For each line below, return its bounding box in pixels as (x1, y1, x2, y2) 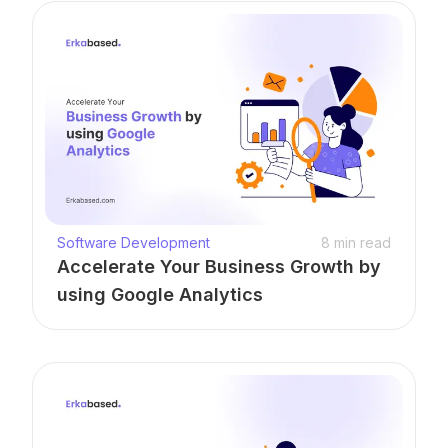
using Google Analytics (57, 283, 263, 305)
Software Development (57, 233, 210, 251)
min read (330, 233, 391, 251)
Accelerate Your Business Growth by (57, 255, 381, 277)
